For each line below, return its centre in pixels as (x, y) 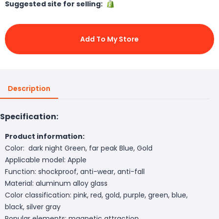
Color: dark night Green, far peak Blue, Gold (79, 148)
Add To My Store (109, 39)
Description (29, 88)
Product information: (45, 136)
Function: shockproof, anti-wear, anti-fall (75, 171)
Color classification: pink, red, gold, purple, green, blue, (96, 195)
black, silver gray (33, 207)
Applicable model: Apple (46, 160)
